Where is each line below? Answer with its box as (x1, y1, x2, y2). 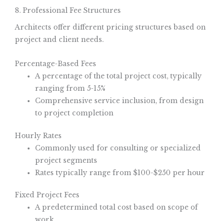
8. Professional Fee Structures (15, 6, 121, 15)
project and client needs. (15, 36, 104, 44)
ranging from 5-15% (35, 84, 106, 93)
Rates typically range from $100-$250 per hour (35, 168, 205, 177)
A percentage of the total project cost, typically (35, 72, 202, 81)
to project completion (35, 109, 114, 118)
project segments (35, 156, 98, 165)
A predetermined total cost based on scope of (35, 203, 198, 212)
